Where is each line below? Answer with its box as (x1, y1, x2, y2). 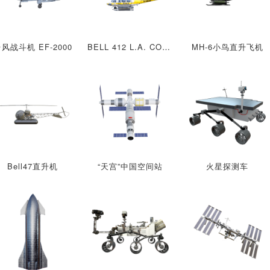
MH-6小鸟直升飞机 (191, 41, 263, 53)
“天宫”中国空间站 (97, 160, 163, 172)
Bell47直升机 (7, 160, 58, 172)
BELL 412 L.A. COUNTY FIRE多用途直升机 (162, 41, 171, 53)
